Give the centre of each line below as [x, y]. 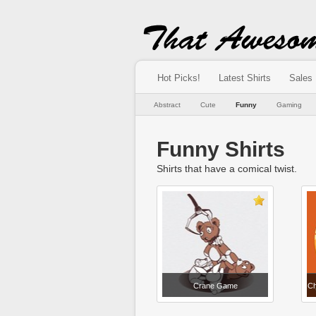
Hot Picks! [179, 78]
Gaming [289, 105]
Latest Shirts [245, 78]
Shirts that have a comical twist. [227, 169]
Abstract [167, 105]
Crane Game [215, 286]
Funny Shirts [221, 149]
